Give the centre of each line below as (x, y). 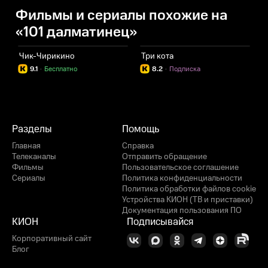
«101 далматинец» (76, 33)
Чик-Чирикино (47, 57)
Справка (138, 146)
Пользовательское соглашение (180, 167)
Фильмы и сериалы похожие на (121, 16)
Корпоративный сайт (52, 239)
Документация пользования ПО (182, 211)
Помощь (141, 129)
